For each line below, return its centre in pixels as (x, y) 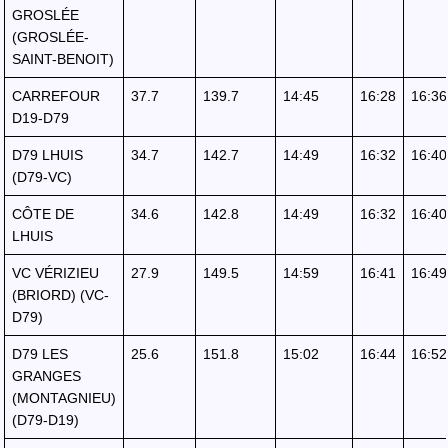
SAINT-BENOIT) (63, 59)
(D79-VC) (42, 177)
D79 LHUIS (47, 155)
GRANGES (46, 376)
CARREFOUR (56, 96)
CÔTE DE (43, 214)
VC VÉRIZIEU (55, 273)
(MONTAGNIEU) (64, 398)
